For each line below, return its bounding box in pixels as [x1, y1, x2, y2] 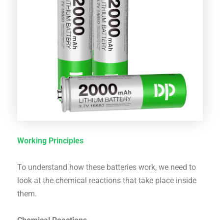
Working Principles [17, 136, 84, 146]
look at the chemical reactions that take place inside [17, 176, 197, 186]
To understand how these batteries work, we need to [17, 163, 196, 172]
